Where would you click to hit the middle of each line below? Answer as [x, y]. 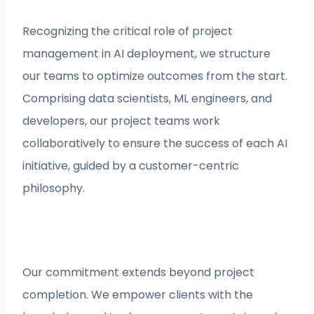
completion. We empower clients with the [138, 295]
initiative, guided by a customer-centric [131, 166]
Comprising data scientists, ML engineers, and [148, 99]
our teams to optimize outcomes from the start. [155, 76]
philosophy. [54, 189]
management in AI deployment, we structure [147, 54]
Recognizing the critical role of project [128, 32]
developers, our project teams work [122, 121]
